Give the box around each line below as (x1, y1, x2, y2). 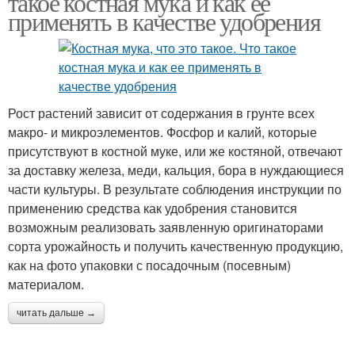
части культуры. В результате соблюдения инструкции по (8, 180, 342, 198)
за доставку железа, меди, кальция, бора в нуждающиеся (8, 161, 344, 179)
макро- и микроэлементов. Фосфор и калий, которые (8, 123, 317, 141)
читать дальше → (17, 307, 96, 319)
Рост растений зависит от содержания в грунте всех (8, 104, 315, 122)
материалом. (8, 275, 84, 293)
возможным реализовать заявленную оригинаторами (8, 218, 323, 236)
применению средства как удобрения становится (8, 199, 297, 217)
